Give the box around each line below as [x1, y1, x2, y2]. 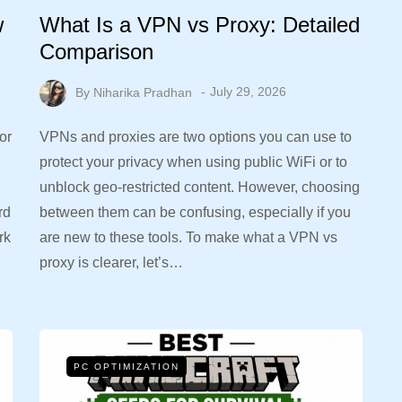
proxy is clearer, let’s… [39, 254, 183, 270]
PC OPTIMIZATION [74, 361, 179, 371]
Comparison [39, 39, 153, 65]
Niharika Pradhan [93, 84, 192, 100]
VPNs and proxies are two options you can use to [39, 128, 352, 144]
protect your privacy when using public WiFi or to [39, 153, 347, 170]
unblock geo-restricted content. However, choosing [39, 179, 360, 195]
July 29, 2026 [210, 84, 286, 100]
